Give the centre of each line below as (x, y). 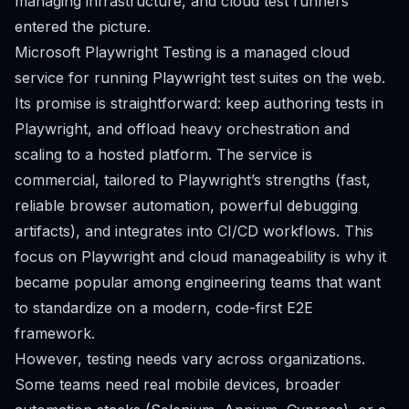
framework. (55, 333)
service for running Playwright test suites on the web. (200, 78)
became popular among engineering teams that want (198, 282)
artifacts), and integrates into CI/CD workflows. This (194, 231)
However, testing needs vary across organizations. (190, 359)
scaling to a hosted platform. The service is (163, 154)
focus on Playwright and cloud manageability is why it (200, 257)
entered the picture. (83, 26)
